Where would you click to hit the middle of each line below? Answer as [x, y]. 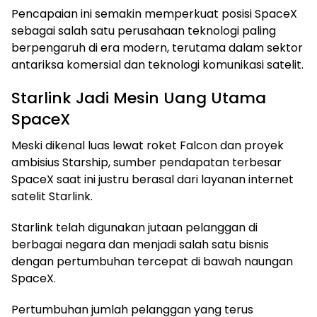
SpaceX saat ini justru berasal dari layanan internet [152, 179]
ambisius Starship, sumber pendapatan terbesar [146, 162]
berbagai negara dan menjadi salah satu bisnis [140, 244]
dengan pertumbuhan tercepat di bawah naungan [152, 261]
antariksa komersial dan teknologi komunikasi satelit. [157, 64]
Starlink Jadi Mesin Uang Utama [139, 98]
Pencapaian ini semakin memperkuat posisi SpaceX [154, 13]
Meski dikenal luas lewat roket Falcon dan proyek [148, 145]
